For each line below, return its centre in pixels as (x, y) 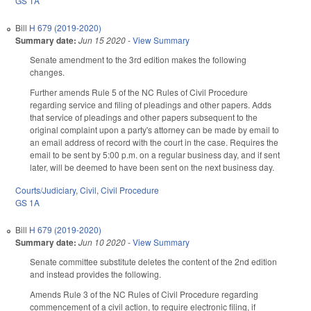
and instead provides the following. (95, 274)
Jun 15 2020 (102, 40)
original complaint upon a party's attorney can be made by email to (154, 130)
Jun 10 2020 (102, 242)
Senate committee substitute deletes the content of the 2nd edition (153, 262)
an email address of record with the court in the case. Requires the (154, 142)
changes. (47, 72)
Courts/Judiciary (45, 190)
